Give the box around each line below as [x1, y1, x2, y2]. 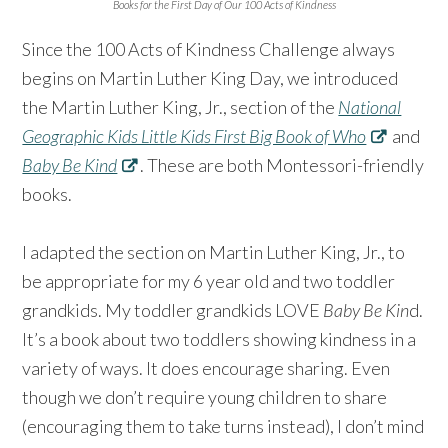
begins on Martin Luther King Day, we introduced [22, 66, 399, 89]
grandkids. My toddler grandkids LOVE [22, 298, 324, 321]
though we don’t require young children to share [22, 385, 388, 408]
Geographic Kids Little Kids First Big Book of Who [22, 124, 367, 147]
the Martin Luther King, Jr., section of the [22, 95, 339, 118]
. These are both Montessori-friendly [140, 153, 425, 176]
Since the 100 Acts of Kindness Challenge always [22, 37, 396, 60]
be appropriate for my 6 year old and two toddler [22, 269, 396, 292]
